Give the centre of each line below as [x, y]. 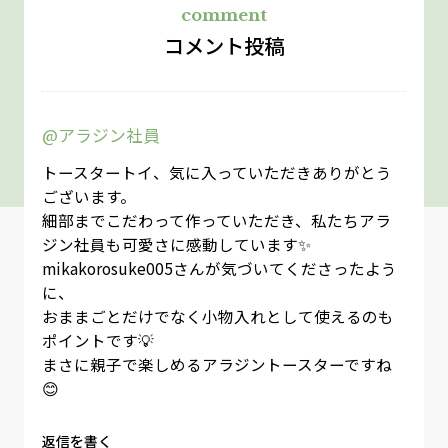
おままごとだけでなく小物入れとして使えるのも [217, 315]
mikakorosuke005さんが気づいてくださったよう [219, 267]
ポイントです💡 [97, 339]
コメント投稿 [224, 45]
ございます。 [88, 195]
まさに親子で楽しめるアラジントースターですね [216, 363]
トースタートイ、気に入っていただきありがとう [216, 171]
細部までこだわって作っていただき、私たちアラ [216, 219]
